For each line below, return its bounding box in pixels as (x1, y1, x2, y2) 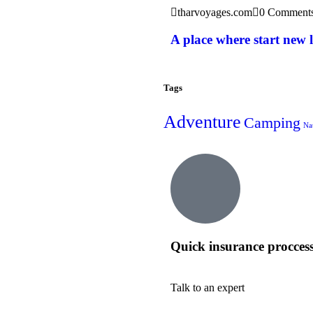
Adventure (163, 111, 241, 132)
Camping (244, 114, 300, 131)
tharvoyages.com (177, 6, 252, 18)
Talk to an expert (170, 282, 245, 294)
